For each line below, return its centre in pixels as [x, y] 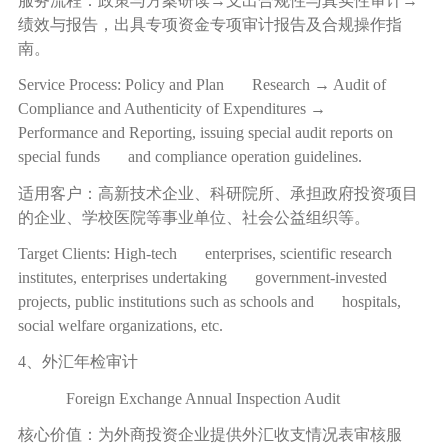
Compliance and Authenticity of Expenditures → [183, 109]
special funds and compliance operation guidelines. [189, 157]
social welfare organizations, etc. [120, 326]
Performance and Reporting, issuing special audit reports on [205, 133]
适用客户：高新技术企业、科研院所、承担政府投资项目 [217, 193]
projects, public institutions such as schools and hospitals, [209, 302]
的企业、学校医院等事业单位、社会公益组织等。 [193, 217]
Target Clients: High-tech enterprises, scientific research [204, 254]
